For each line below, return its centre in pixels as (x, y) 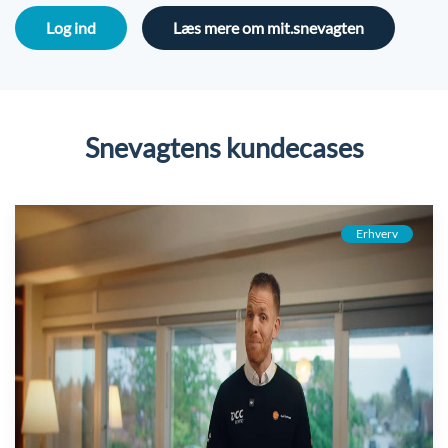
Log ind (71, 28)
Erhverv (377, 234)
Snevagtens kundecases (224, 148)
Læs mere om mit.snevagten (268, 28)
